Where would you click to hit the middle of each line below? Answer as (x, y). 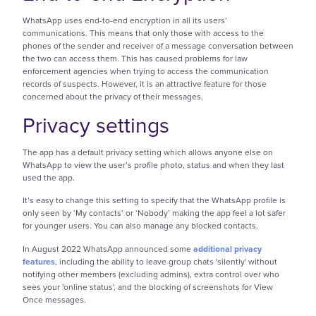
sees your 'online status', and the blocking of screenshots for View (148, 287)
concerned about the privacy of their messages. (114, 96)
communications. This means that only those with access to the (143, 33)
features (39, 261)
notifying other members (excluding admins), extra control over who (151, 274)
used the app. (49, 177)
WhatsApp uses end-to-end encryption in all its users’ (125, 20)
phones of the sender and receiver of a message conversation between (158, 45)
